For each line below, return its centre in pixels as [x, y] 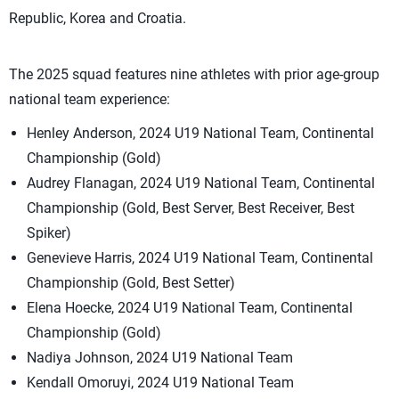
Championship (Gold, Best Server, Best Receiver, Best [191, 208]
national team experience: [90, 99]
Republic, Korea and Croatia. [98, 18]
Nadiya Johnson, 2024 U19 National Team [160, 358]
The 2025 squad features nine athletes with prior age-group [194, 74]
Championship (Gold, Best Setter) [131, 283]
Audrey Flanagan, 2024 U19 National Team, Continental [201, 183]
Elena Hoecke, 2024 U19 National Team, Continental [190, 308]
